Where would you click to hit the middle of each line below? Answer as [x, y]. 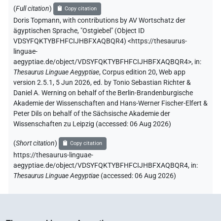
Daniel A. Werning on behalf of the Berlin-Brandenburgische [103, 93]
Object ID [131, 31]
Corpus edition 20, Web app [144, 72]
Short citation [35, 143]
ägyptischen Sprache [45, 31]
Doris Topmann [37, 20]
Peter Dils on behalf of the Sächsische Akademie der [92, 113]
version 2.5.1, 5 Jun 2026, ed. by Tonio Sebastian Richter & [102, 82]
